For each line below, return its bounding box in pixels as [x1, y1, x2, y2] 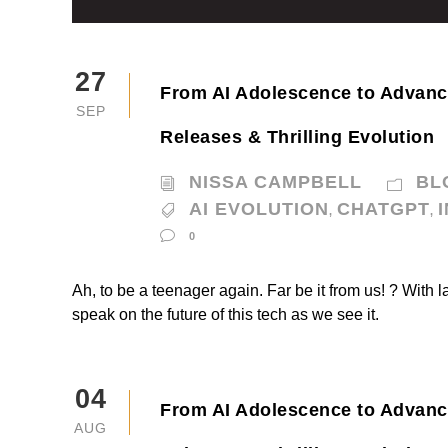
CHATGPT [337, 199, 430, 220]
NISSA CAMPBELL [189, 172, 362, 193]
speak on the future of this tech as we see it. [72, 306, 379, 324]
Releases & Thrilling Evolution [160, 127, 434, 148]
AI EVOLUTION [189, 199, 329, 220]
